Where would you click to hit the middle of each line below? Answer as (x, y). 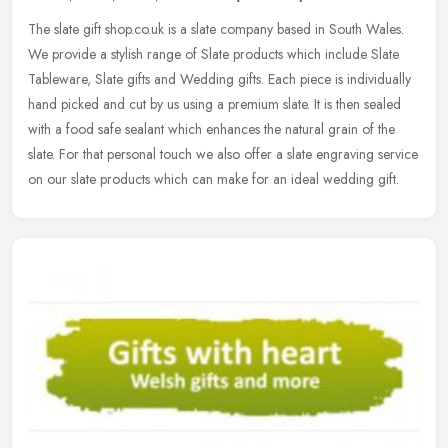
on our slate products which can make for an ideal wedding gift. (213, 179)
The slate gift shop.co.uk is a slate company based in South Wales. (216, 29)
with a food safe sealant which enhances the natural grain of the (211, 129)
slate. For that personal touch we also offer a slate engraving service (223, 154)
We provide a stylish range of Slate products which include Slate (213, 54)
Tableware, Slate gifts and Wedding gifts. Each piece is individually (219, 79)
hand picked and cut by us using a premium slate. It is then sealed (214, 104)
